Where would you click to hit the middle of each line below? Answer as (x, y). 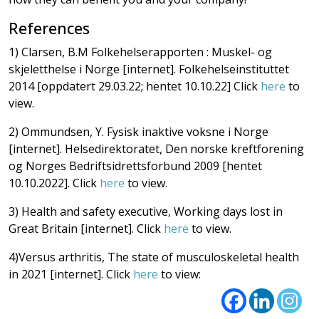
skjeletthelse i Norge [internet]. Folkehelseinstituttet (149, 69)
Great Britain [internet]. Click (86, 228)
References (49, 28)
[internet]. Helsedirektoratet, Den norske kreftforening (156, 148)
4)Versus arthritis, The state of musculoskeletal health (154, 257)
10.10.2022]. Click (54, 183)
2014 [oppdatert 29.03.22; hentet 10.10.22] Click (135, 86)
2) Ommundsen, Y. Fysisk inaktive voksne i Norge (138, 131)
